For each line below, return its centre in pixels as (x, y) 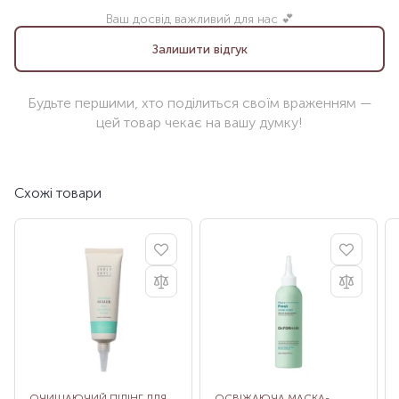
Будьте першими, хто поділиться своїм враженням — (199, 103)
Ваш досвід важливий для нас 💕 (199, 20)
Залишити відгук (199, 49)
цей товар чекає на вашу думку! (199, 123)
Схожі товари (58, 193)
